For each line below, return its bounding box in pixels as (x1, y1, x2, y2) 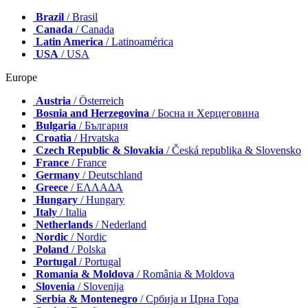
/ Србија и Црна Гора (137, 293, 239, 305)
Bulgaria (36, 120, 76, 132)
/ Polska (69, 243, 106, 256)
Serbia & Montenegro (36, 293, 137, 305)
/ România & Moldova (134, 268, 234, 280)
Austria (36, 95, 71, 107)
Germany (36, 169, 80, 181)
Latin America (36, 36, 103, 48)
